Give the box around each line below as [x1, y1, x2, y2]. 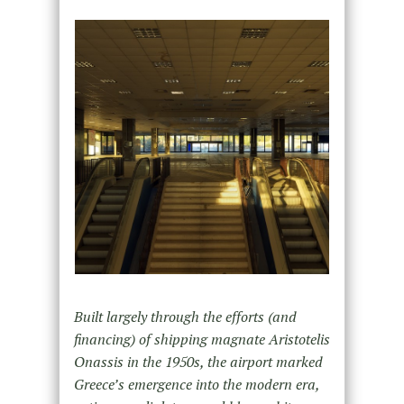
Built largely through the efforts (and [73, 306, 297, 326]
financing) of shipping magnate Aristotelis [73, 328, 330, 349]
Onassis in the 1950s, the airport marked [73, 351, 323, 372]
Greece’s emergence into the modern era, [73, 373, 319, 394]
